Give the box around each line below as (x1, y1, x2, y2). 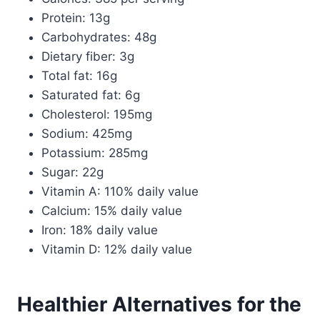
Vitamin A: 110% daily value (41, 184, 199, 199)
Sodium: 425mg (41, 126, 132, 141)
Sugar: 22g (41, 164, 104, 179)
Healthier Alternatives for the (17, 291, 301, 316)
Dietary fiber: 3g (41, 49, 134, 64)
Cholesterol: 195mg (41, 106, 152, 121)
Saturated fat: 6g (41, 87, 140, 102)
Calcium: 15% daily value (41, 203, 182, 218)
